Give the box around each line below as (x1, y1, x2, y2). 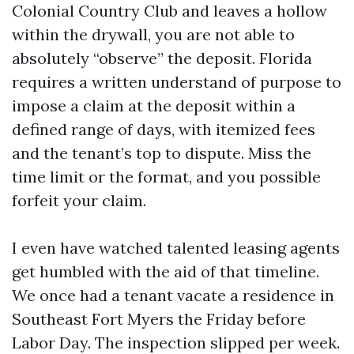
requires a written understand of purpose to (12, 72, 341, 92)
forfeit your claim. (12, 190, 146, 210)
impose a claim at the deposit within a (12, 96, 296, 115)
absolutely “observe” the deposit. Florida (12, 48, 312, 68)
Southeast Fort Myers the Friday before (12, 309, 306, 329)
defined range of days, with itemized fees (12, 119, 315, 139)
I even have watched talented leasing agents (12, 238, 340, 258)
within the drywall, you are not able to (12, 24, 295, 44)
